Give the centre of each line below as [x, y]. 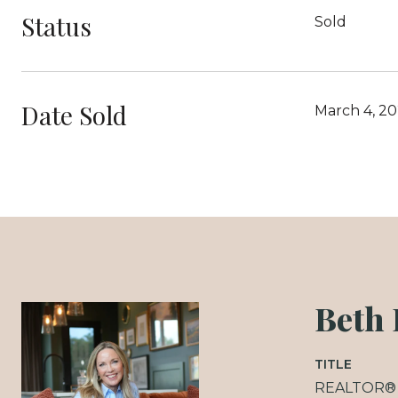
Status [56, 26]
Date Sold [74, 115]
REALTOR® [355, 387]
